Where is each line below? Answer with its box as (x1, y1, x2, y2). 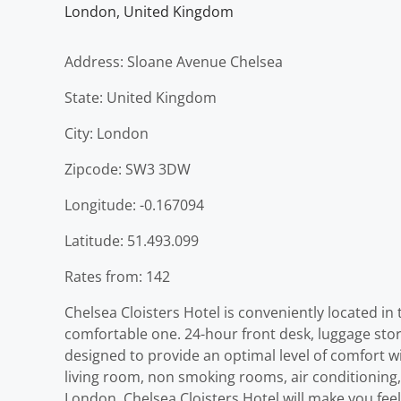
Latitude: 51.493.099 (64, 230, 199, 251)
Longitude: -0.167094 (64, 194, 204, 215)
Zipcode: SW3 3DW (64, 158, 191, 179)
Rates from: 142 (64, 266, 170, 286)
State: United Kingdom (64, 87, 217, 107)
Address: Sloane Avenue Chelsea (64, 51, 283, 72)
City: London (64, 123, 149, 143)
